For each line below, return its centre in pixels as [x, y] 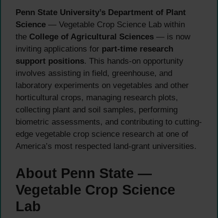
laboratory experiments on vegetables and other [102, 86]
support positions [50, 61]
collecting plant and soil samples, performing [97, 110]
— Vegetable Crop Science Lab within [115, 25]
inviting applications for [59, 49]
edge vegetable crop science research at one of [102, 134]
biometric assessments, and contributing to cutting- [109, 122]
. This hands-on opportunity [134, 61]
